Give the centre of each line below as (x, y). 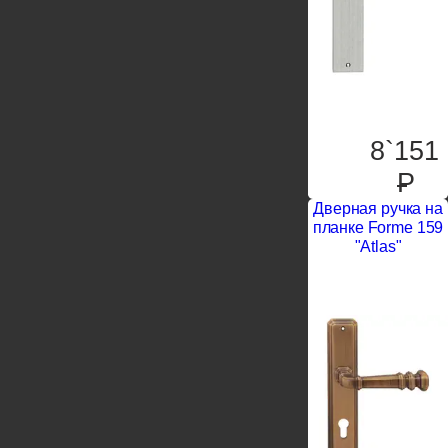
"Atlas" (378, 246)
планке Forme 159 (378, 227)
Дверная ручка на (378, 208)
